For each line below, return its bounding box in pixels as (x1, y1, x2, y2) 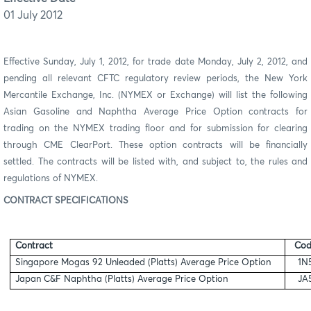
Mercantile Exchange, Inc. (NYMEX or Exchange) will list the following (3, 90, 308, 100)
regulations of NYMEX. (3, 174, 98, 183)
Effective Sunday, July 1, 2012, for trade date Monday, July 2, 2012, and (3, 57, 308, 67)
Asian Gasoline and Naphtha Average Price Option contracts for (3, 107, 308, 117)
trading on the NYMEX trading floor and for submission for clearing (3, 124, 308, 133)
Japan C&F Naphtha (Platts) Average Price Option (15, 274, 228, 284)
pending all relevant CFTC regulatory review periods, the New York (3, 74, 308, 83)
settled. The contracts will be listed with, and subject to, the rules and (3, 157, 308, 167)
